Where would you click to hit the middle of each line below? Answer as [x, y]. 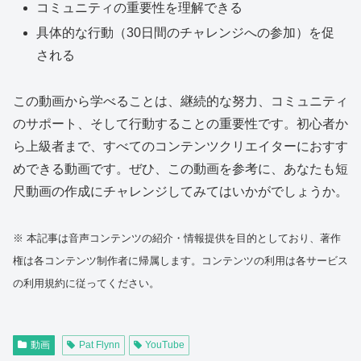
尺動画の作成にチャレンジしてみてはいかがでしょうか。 [180, 191]
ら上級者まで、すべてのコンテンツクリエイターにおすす [180, 146]
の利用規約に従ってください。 [86, 283]
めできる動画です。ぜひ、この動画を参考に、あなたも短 [180, 168]
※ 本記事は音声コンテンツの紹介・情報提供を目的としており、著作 [177, 238]
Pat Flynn [99, 344]
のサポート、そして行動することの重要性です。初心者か [180, 123]
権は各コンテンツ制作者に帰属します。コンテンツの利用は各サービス [180, 260]
